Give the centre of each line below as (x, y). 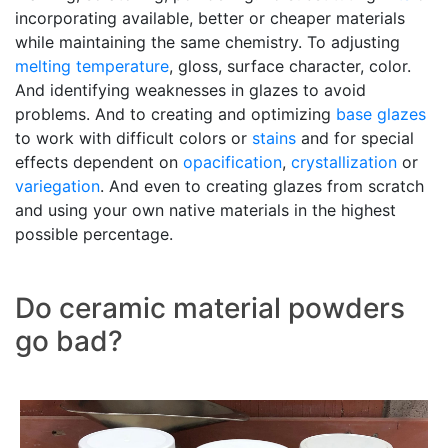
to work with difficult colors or (133, 138)
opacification (232, 162)
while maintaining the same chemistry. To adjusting (207, 42)
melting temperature (92, 66)
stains (274, 138)
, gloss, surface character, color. (290, 66)
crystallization (344, 162)
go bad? (69, 341)
